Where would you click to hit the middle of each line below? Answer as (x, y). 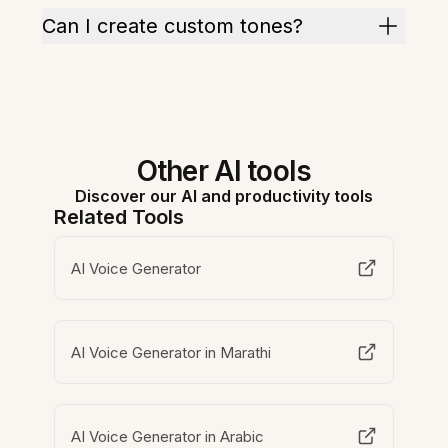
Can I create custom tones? (173, 26)
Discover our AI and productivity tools (224, 196)
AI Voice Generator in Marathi (171, 352)
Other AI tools (224, 171)
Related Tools (119, 217)
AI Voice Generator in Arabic (168, 436)
